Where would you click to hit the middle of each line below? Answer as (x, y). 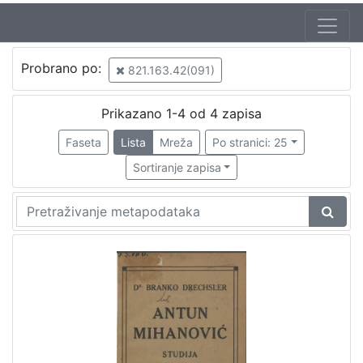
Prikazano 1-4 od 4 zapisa (181, 113)
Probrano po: (63, 68)
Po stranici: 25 (250, 142)
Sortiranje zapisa (177, 167)
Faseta (83, 142)
